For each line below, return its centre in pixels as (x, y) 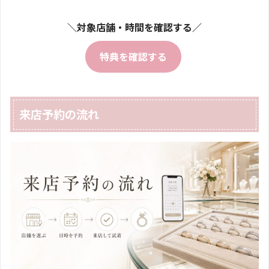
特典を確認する (133, 56)
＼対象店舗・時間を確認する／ (134, 27)
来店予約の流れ (59, 114)
